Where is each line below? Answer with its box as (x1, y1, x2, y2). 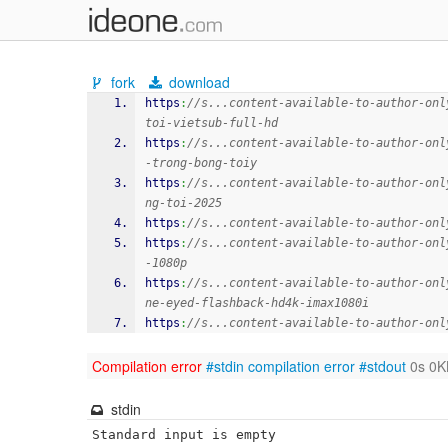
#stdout (359, 356, 406, 376)
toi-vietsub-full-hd (145, 116, 278, 130)
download (165, 72, 231, 92)
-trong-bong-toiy (145, 156, 257, 170)
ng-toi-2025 (145, 196, 222, 210)
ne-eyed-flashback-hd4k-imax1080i (145, 296, 369, 310)
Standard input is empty (92, 427, 276, 442)
